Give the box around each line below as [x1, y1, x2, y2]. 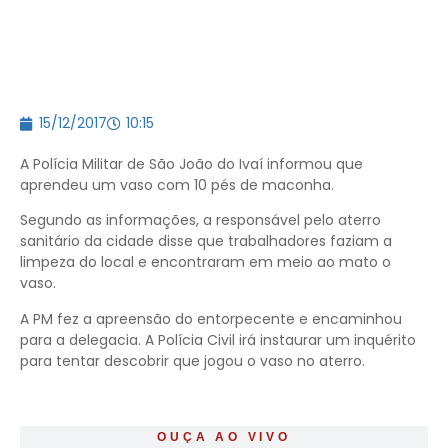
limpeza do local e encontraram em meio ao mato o [20, 252, 391, 273]
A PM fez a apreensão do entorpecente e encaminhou [20, 308, 402, 329]
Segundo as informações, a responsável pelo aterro [20, 210, 381, 231]
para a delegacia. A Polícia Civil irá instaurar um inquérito [20, 329, 416, 350]
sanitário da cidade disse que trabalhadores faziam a [20, 231, 392, 252]
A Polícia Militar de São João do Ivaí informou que [20, 154, 363, 174]
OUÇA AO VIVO [157, 430, 291, 445]
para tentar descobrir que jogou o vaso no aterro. [20, 350, 365, 371]
